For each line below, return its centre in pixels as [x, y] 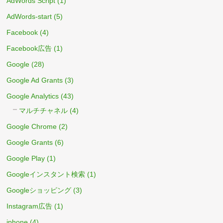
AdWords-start [29, 16]
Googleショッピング [39, 190]
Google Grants [30, 142]
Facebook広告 [29, 48]
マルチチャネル [44, 110]
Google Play [26, 158]
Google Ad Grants [35, 80]
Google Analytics [33, 96]
